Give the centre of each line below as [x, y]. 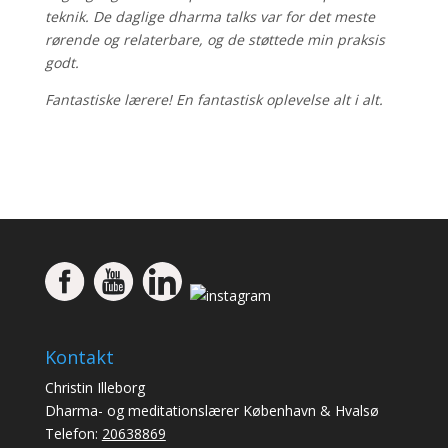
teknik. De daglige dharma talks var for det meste [209, 16]
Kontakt [79, 357]
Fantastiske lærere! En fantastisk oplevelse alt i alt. [213, 99]
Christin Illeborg [94, 388]
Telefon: [73, 434]
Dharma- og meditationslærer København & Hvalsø [211, 411]
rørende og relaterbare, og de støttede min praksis [214, 39]
